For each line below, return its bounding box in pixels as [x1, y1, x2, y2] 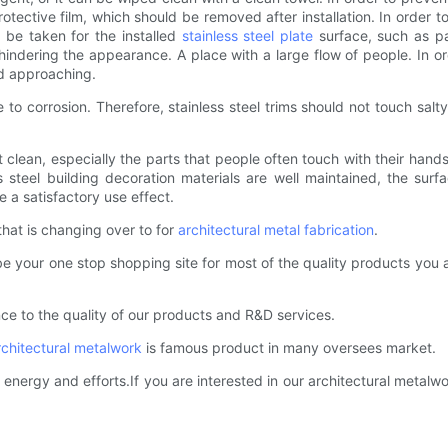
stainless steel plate [181, 27, 314, 45]
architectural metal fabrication [178, 221, 374, 239]
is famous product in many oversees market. [142, 339, 436, 357]
